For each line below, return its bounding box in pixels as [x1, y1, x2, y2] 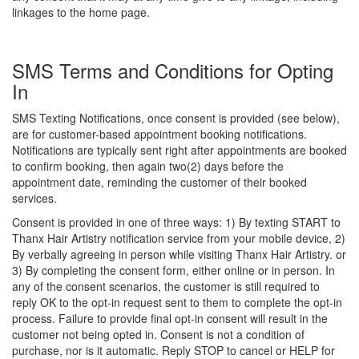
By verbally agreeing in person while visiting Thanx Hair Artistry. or [12, 246, 346, 262]
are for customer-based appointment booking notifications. [12, 126, 307, 142]
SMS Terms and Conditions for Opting [12, 56, 333, 84]
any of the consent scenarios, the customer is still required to [12, 278, 320, 294]
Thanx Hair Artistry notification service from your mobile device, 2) [12, 230, 345, 246]
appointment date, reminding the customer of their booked [12, 174, 307, 190]
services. [12, 190, 57, 206]
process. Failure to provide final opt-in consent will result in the [12, 310, 328, 326]
